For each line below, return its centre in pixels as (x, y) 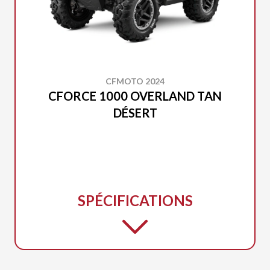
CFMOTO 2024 (135, 81)
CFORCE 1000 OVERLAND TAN (135, 96)
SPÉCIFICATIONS (135, 200)
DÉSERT (135, 113)
